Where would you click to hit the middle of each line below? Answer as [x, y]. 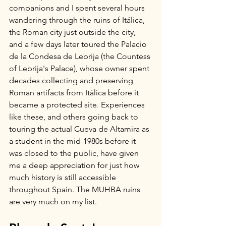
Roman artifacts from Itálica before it [75, 93]
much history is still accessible [64, 177]
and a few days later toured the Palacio [79, 44]
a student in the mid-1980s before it [73, 141]
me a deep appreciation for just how [75, 165]
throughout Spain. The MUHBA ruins [76, 189]
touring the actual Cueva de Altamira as [80, 129]
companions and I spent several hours [78, 8]
